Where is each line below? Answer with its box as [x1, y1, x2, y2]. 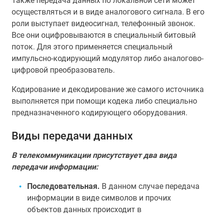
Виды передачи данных [12, 129, 133, 142]
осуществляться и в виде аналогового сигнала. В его [12, 7, 204, 16]
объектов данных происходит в [27, 205, 141, 214]
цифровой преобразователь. [12, 65, 115, 75]
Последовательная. [27, 182, 100, 191]
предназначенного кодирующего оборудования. [12, 108, 187, 117]
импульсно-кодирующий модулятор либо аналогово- [12, 54, 203, 63]
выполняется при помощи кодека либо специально [12, 96, 197, 106]
